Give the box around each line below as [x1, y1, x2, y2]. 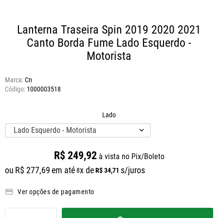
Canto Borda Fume [27, 36, 113, 50]
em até [52, 165, 75, 176]
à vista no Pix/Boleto [96, 152, 164, 162]
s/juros [121, 165, 145, 176]
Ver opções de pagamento [18, 188, 94, 196]
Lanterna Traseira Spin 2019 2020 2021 [17, 23, 201, 37]
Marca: [5, 76, 23, 84]
